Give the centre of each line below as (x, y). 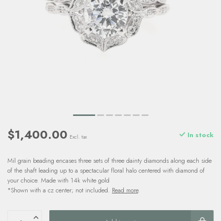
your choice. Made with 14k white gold (58, 180)
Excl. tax (78, 137)
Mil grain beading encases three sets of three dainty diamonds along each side (110, 161)
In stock (200, 135)
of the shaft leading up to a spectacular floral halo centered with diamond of (106, 170)
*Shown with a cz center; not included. (60, 190)
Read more (125, 190)
